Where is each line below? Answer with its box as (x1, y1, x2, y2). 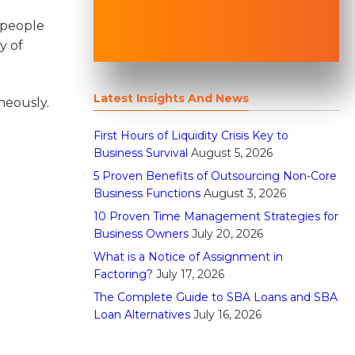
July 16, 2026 (193, 307, 261, 322)
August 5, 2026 (191, 146, 273, 160)
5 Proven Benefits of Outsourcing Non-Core (94, 169, 337, 183)
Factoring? (94, 267, 153, 281)
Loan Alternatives (94, 307, 190, 322)
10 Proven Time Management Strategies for (94, 209, 338, 223)
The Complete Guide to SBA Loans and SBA (94, 290, 338, 304)
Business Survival (94, 146, 188, 160)
